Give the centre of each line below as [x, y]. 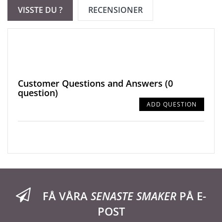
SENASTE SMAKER [134, 196]
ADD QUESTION [172, 104]
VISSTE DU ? [40, 10]
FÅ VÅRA [67, 196]
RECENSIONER [115, 10]
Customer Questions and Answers [91, 83]
